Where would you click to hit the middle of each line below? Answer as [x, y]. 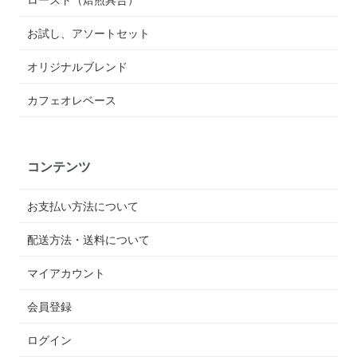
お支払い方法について [83, 206]
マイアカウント [67, 273]
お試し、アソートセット [89, 32]
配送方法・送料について [89, 239]
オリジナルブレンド [78, 66]
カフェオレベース [72, 99]
